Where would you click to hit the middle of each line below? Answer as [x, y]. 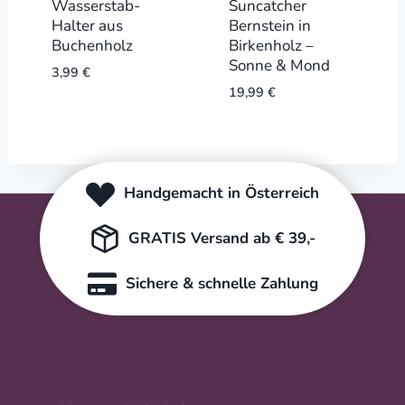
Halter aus [87, 26]
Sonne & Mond [279, 66]
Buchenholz [92, 46]
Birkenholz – [271, 46]
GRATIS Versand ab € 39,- [221, 239]
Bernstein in [269, 26]
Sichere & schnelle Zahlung [221, 284]
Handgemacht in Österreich [221, 193]
